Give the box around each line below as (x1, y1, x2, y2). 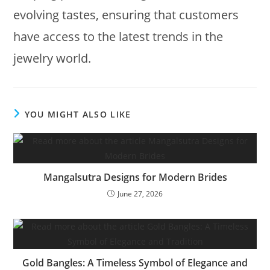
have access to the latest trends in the (13, 28, 224, 45)
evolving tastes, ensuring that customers (13, 6, 239, 23)
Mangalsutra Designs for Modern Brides (43, 170, 227, 184)
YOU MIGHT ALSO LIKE (24, 108, 131, 120)
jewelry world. (13, 49, 92, 66)
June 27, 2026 (118, 188, 163, 199)
